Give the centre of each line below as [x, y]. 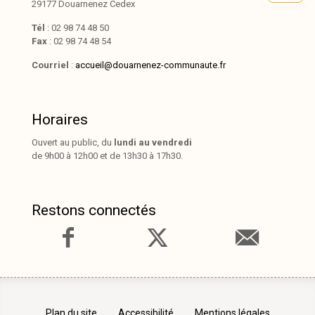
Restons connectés [94, 210]
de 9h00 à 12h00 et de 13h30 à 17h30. [107, 156]
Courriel [50, 65]
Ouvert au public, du [73, 142]
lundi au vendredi [153, 142]
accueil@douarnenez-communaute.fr [150, 65]
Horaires [60, 120]
